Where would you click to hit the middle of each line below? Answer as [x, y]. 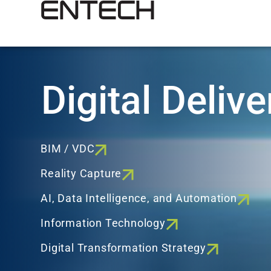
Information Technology [103, 224]
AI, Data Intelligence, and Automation [139, 199]
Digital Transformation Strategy [123, 248]
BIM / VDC [68, 149]
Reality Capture [81, 174]
